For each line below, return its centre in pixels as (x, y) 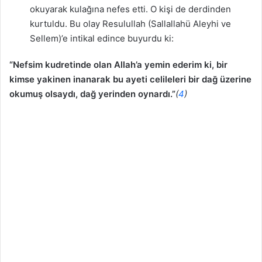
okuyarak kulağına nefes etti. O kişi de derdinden (130, 9)
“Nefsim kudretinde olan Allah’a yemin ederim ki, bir (118, 64)
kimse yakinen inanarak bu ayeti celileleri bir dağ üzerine (130, 79)
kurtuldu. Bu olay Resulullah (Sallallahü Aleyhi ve (130, 23)
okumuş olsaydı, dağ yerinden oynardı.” (92, 94)
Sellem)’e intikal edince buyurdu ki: (102, 38)
